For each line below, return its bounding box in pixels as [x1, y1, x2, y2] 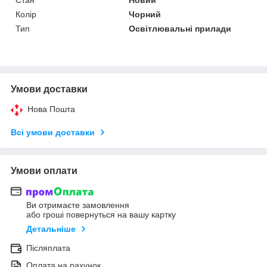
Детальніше [26, 224, 76, 234]
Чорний [129, 9, 162, 19]
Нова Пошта [27, 104, 75, 114]
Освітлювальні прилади [129, 23, 232, 33]
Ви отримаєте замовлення [26, 200, 129, 210]
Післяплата [26, 243, 70, 253]
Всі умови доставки [11, 127, 95, 137]
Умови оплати [11, 165, 77, 176]
